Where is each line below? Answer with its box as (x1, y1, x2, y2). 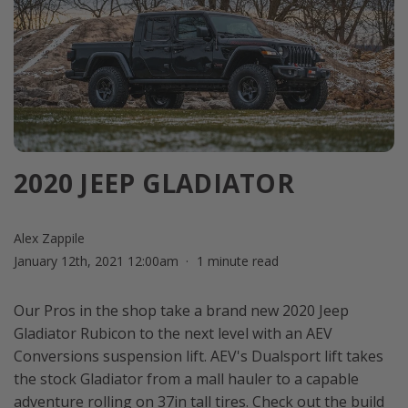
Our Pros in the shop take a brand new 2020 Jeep (14, 301, 349, 321)
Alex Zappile (14, 229, 85, 248)
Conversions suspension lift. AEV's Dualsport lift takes (14, 346, 383, 367)
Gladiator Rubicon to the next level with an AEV (14, 323, 332, 344)
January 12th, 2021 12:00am (14, 252, 178, 270)
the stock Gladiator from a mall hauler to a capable (14, 369, 359, 390)
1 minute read (196, 252, 279, 270)
